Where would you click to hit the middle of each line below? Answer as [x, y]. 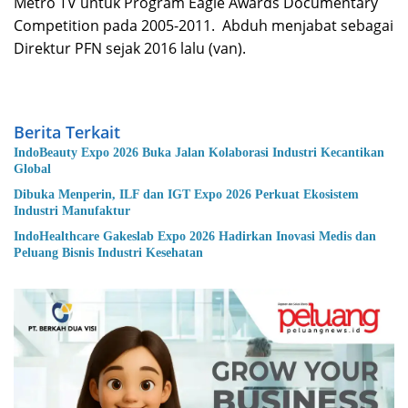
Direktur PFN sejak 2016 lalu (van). [130, 49]
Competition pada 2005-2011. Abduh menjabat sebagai [204, 26]
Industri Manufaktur [72, 211]
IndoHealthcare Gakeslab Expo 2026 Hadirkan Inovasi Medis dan [195, 237]
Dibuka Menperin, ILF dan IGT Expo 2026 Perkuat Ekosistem [186, 195]
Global [32, 169]
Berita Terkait [67, 133]
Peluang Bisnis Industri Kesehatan [108, 253]
